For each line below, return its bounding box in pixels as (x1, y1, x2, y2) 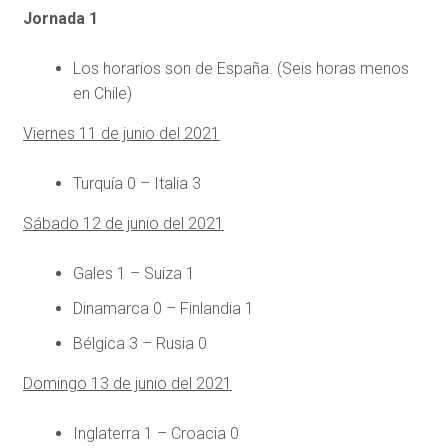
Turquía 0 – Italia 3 (72, 174, 201, 194)
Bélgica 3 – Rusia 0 (72, 334, 207, 354)
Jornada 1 (22, 9, 98, 29)
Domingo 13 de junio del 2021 (22, 374, 232, 394)
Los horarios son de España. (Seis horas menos (72, 59, 409, 79)
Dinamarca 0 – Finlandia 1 (72, 299, 254, 319)
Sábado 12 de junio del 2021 (22, 214, 224, 234)
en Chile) (72, 84, 132, 104)
